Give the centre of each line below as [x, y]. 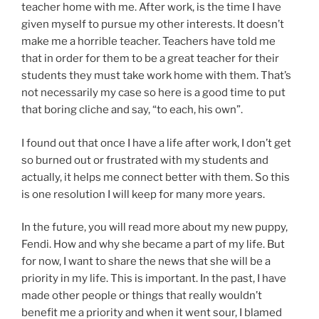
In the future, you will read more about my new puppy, [155, 228]
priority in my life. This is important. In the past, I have [154, 279]
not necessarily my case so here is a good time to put [153, 93]
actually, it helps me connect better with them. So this [156, 177]
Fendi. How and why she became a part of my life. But [153, 245]
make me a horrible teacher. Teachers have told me [148, 42]
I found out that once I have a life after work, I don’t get [156, 143]
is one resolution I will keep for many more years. [143, 194]
